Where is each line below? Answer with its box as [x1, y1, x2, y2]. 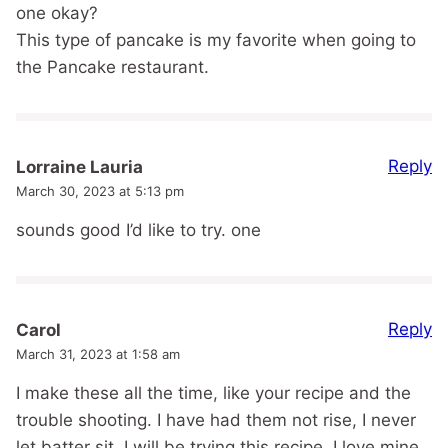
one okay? [16, 3, 98, 24]
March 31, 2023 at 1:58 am [16, 345, 180, 362]
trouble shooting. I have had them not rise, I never [16, 409, 416, 430]
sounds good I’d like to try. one [16, 220, 261, 241]
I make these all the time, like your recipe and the [16, 382, 411, 403]
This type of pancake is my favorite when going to [16, 30, 416, 51]
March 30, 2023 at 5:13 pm [16, 183, 184, 200]
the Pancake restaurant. [16, 57, 209, 78]
